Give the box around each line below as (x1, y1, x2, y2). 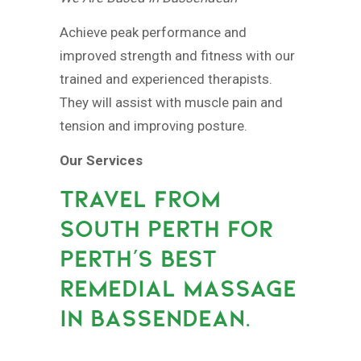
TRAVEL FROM (60, 185, 221, 213)
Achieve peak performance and (60, 24, 247, 40)
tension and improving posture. (60, 118, 247, 134)
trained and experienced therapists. (60, 71, 272, 87)
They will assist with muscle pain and (60, 94, 283, 110)
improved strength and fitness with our (60, 48, 295, 64)
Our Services (60, 152, 143, 168)
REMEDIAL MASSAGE (60, 274, 297, 302)
